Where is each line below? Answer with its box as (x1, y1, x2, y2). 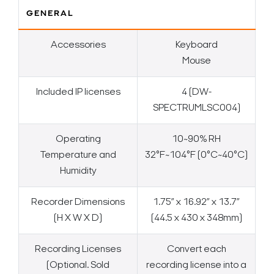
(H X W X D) (54, 213, 102, 224)
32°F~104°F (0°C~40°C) (145, 150, 248, 161)
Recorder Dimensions (31, 198, 125, 208)
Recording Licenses (35, 245, 121, 255)
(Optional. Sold (46, 261, 109, 271)
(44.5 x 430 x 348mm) (150, 213, 242, 224)
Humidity (59, 166, 97, 177)
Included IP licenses (35, 87, 120, 98)
